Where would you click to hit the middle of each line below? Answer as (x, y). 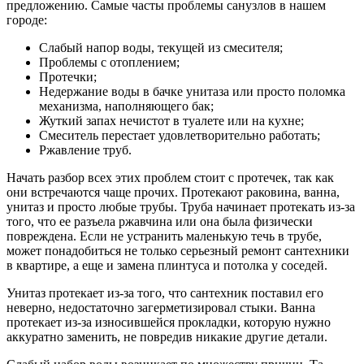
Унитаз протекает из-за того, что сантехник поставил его (165, 292)
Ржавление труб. (85, 149)
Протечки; (68, 76)
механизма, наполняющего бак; (126, 106)
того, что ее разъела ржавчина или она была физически (160, 221)
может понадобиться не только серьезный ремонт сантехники (178, 250)
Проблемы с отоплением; (109, 62)
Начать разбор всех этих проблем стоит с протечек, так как (170, 177)
